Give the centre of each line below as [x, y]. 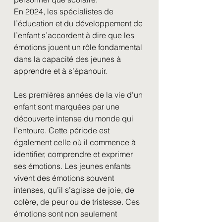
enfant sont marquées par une [68, 107]
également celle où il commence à [76, 142]
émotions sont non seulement [66, 214]
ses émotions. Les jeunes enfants [73, 166]
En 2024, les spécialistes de [65, 11]
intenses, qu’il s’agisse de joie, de [75, 190]
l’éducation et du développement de [79, 23]
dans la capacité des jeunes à [68, 59]
